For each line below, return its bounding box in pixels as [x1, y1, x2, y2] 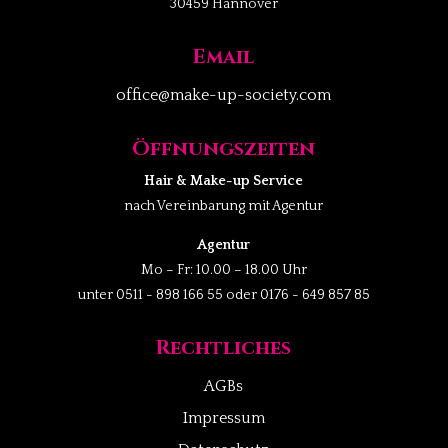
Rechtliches [156, 333, 292, 361]
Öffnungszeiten [132, 134, 316, 162]
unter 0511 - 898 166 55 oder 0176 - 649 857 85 [77, 286, 370, 303]
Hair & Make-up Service [144, 172, 304, 189]
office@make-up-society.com [116, 85, 332, 104]
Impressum [182, 408, 265, 427]
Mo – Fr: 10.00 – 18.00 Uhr [140, 261, 307, 278]
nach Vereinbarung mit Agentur [124, 197, 324, 214]
